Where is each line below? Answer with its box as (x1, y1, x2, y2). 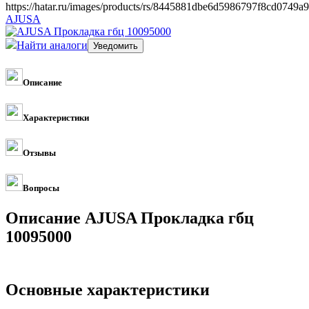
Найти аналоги (17, 39, 88, 51)
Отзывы (23, 148, 56, 159)
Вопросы (23, 183, 59, 194)
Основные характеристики (6, 281, 210, 299)
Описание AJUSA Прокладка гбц (6, 209, 254, 228)
